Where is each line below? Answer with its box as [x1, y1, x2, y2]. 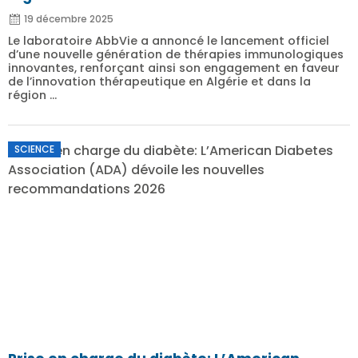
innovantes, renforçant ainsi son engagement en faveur [8, 60, 340, 76]
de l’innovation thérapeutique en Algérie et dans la [8, 74, 311, 89]
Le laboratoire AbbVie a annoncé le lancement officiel [8, 33, 329, 49]
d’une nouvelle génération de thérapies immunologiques [8, 46, 344, 62]
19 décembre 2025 [24, 12, 113, 26]
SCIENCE [14, 142, 54, 156]
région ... [8, 87, 57, 103]
